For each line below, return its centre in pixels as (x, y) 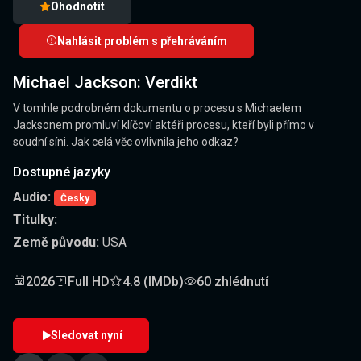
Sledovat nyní (87, 336)
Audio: (32, 197)
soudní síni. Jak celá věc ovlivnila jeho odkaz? (126, 142)
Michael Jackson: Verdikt (105, 83)
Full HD (89, 282)
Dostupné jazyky (62, 172)
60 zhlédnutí (232, 282)
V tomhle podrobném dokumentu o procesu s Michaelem (157, 108)
